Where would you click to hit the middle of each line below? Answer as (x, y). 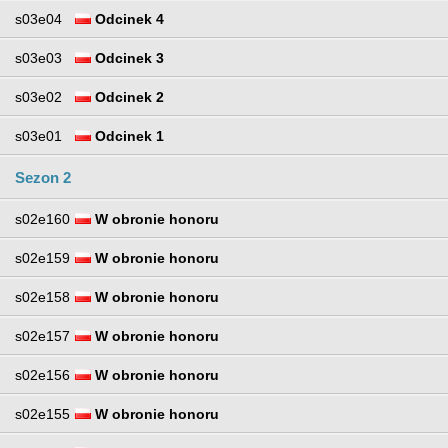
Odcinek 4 (127, 19)
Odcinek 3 (127, 58)
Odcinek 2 (127, 97)
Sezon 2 (43, 178)
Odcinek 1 (127, 136)
